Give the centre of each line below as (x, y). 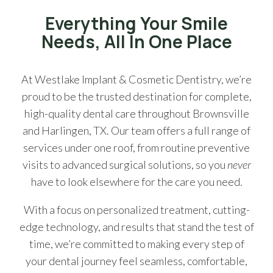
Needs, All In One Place (136, 41)
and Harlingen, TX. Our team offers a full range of (136, 130)
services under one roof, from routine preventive (136, 147)
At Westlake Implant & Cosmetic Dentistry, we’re (136, 79)
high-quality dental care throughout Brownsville (136, 113)
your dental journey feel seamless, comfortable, (136, 261)
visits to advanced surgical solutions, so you (125, 164)
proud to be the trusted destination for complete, (136, 96)
